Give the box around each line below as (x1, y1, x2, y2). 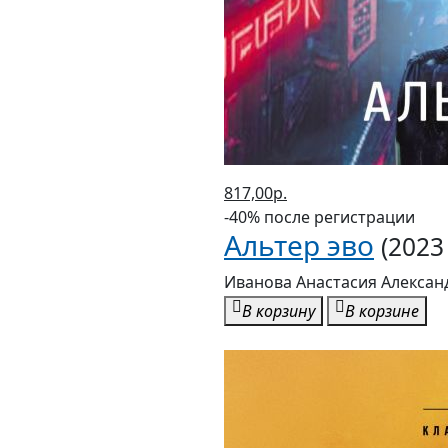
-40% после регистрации (224, 206, 415, 229)
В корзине (345, 300, 419, 323)
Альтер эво (224, 226, 374, 265)
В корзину (242, 300, 315, 323)
